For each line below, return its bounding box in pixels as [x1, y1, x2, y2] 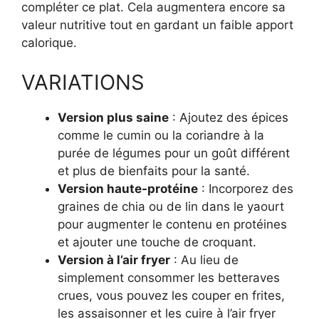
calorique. [21, 36, 77, 51]
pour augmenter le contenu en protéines [58, 216, 287, 231]
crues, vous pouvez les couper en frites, [58, 288, 285, 303]
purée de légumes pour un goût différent [58, 145, 290, 160]
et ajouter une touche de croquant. [58, 234, 256, 249]
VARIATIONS [21, 69, 145, 95]
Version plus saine [58, 110, 169, 125]
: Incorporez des [198, 181, 293, 196]
